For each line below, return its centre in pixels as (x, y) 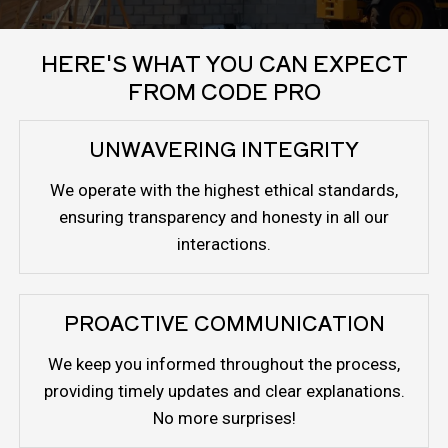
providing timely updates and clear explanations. (224, 391)
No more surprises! (224, 418)
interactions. (224, 244)
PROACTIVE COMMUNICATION (224, 323)
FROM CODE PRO (224, 91)
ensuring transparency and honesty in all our (224, 217)
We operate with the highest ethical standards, (224, 190)
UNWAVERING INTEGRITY (224, 149)
